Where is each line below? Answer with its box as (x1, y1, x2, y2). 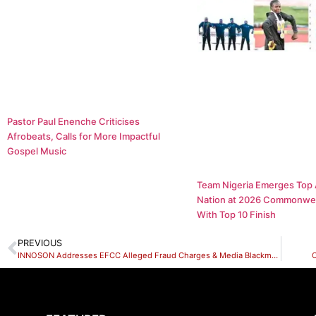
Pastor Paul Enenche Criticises (7, 116, 140, 128)
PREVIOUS (18, 238, 62, 249)
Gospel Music (7, 145, 66, 157)
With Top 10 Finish (197, 209, 276, 221)
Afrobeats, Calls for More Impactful (7, 130, 160, 142)
